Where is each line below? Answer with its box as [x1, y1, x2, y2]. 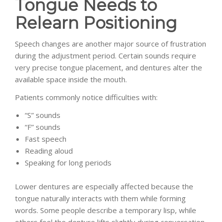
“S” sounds [25, 110, 60, 120]
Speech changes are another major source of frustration [15, 38, 206, 49]
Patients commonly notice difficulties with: [15, 92, 158, 102]
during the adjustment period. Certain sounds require [15, 50, 196, 60]
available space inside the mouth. [15, 74, 127, 84]
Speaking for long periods [25, 157, 111, 167]
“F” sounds [25, 121, 60, 132]
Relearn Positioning [15, 12, 177, 33]
